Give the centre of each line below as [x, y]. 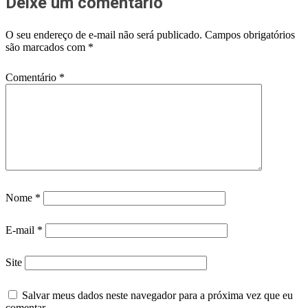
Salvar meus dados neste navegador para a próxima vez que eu [157, 295]
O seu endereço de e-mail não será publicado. [104, 34]
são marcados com [47, 47]
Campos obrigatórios [250, 34]
